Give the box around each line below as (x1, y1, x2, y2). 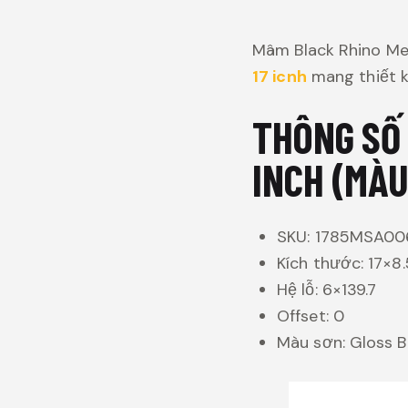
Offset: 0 (277, 304, 344, 327)
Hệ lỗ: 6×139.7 (277, 278, 377, 301)
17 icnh (252, 66, 307, 88)
